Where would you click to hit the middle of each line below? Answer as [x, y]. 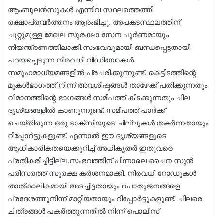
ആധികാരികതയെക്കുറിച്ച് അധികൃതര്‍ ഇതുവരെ [90, 148]
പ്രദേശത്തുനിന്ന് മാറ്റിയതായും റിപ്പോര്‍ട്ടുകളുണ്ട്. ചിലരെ [105, 198]
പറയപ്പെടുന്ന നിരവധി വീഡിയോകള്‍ [71, 60]
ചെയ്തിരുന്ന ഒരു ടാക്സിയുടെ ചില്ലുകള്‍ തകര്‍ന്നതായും [108, 123]
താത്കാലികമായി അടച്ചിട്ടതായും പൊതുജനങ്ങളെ [94, 186]
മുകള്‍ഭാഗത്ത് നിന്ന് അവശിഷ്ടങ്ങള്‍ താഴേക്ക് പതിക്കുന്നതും [108, 85]
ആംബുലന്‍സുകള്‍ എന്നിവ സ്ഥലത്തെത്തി [80, 9]
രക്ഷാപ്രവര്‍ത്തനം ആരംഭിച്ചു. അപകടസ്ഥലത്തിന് [94, 22]
